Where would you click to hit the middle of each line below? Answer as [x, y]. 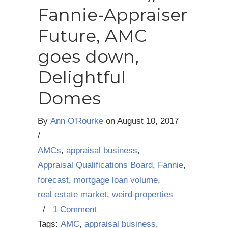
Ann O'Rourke [77, 121]
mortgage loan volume [116, 180]
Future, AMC [92, 36]
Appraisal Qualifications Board [95, 165]
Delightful [82, 77]
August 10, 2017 [148, 121]
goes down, [88, 56]
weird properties [142, 195]
